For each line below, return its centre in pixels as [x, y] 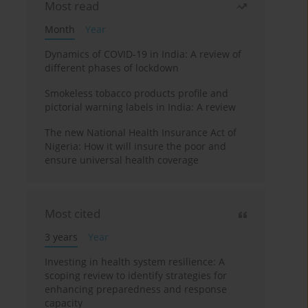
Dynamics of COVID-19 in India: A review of [143, 54]
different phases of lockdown [112, 67]
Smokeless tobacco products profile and [137, 93]
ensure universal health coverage [122, 159]
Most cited [73, 213]
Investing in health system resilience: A [135, 261]
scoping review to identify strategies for [136, 275]
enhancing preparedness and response [136, 289]
